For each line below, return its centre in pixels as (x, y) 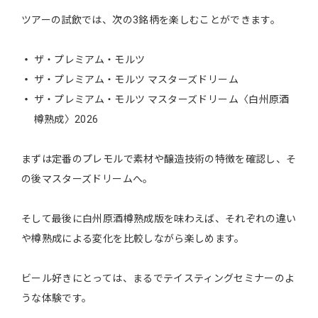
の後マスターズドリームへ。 (87, 179)
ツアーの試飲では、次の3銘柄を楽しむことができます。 (151, 20)
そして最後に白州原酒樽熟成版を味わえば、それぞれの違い (159, 218)
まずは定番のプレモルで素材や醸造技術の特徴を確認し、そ (159, 159)
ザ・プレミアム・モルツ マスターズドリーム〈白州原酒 (161, 99)
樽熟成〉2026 (66, 119)
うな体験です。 (57, 298)
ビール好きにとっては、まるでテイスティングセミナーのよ (158, 278)
